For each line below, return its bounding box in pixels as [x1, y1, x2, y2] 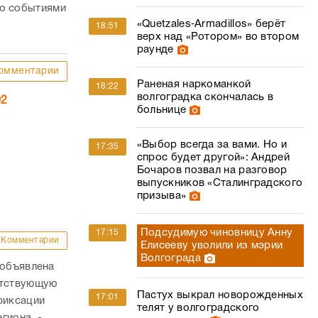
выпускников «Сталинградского [136, 178, 303, 188]
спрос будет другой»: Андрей [136, 153, 290, 163]
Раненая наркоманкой [136, 79, 251, 89]
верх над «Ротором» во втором [136, 32, 300, 42]
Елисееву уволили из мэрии [140, 241, 283, 251]
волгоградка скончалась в [136, 92, 274, 102]
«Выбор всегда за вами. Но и [136, 140, 287, 150]
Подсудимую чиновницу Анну [140, 228, 293, 238]
